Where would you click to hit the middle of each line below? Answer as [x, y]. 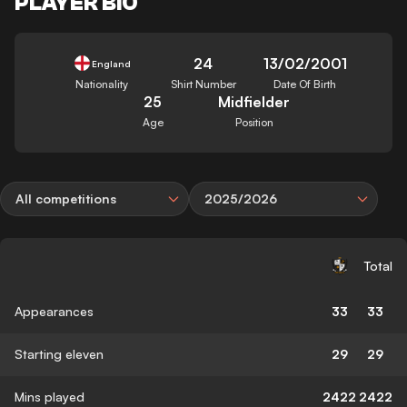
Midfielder [254, 101]
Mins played [50, 396]
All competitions [66, 198]
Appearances [54, 311]
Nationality [102, 84]
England [111, 63]
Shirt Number [203, 84]
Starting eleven [59, 353]
